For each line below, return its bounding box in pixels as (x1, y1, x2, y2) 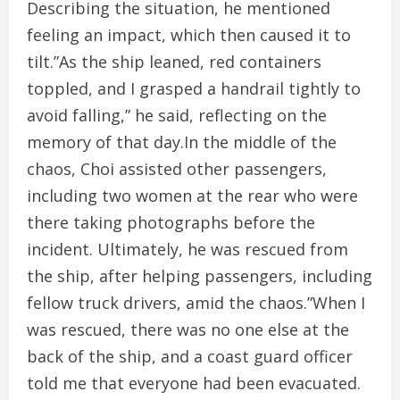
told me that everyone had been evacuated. (27, 372, 361, 394)
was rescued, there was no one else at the (27, 319, 349, 340)
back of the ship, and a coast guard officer (27, 346, 353, 367)
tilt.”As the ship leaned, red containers (27, 51, 321, 72)
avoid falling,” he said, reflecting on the (27, 104, 327, 126)
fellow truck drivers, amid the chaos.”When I (27, 292, 365, 313)
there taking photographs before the (27, 212, 315, 233)
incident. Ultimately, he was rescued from (27, 238, 348, 260)
